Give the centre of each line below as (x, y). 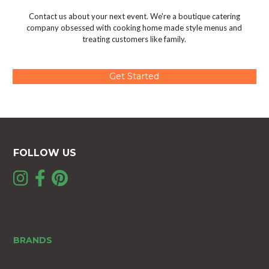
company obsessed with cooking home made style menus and (134, 28)
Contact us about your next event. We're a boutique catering (134, 17)
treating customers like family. (134, 39)
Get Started (134, 76)
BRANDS (33, 240)
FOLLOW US (45, 153)
